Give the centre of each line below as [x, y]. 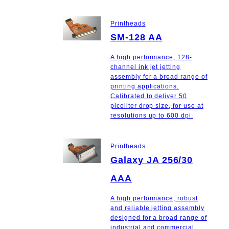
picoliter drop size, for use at [157, 106]
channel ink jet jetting [146, 67]
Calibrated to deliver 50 [149, 96]
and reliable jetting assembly [157, 208]
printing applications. [145, 87]
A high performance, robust [154, 198]
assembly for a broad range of [159, 77]
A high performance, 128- [152, 58]
